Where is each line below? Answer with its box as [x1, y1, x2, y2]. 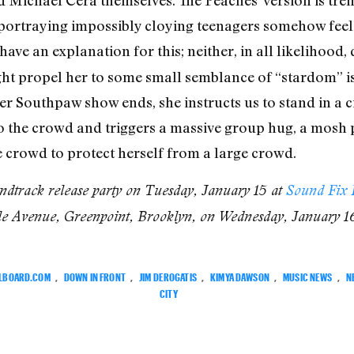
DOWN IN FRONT [63, 266, 126, 284]
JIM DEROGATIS [139, 266, 197, 284]
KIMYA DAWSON [210, 266, 269, 284]
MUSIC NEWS [283, 266, 333, 284]
